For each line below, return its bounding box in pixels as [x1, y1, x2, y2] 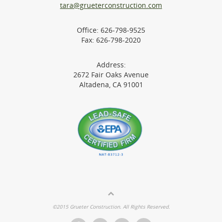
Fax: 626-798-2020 [81, 36, 141, 45]
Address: [96, 60, 126, 70]
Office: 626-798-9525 [77, 26, 145, 35]
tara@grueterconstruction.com [60, 1, 162, 10]
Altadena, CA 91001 [79, 80, 143, 90]
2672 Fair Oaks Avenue [73, 70, 149, 80]
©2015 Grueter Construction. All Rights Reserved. [52, 203, 170, 211]
